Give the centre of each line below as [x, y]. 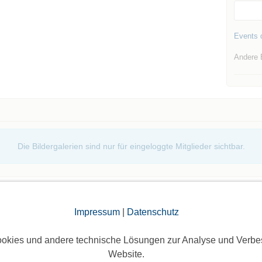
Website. [126, 254]
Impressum [97, 212]
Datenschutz [153, 212]
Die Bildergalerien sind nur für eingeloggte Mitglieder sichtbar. [131, 146]
